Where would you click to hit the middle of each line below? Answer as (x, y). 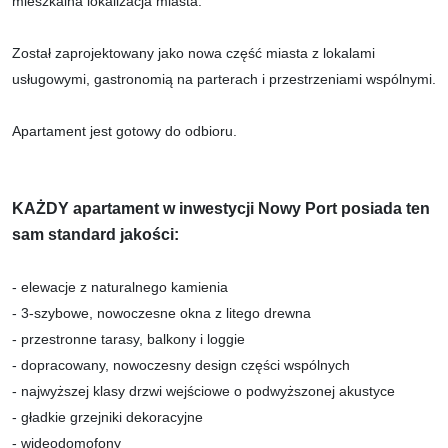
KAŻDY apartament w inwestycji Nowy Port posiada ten (221, 208)
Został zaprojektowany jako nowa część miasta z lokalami (193, 52)
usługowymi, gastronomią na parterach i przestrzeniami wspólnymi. (224, 78)
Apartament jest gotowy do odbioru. (124, 130)
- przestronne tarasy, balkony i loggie (128, 338)
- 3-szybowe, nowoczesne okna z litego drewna (161, 312)
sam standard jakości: (95, 234)
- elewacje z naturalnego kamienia (120, 286)
